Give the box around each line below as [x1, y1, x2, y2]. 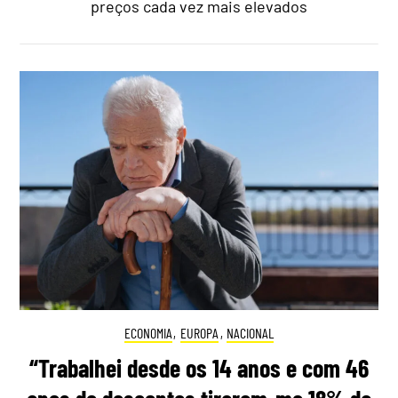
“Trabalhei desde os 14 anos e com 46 [29, 352, 369, 383]
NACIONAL [227, 324, 275, 342]
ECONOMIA [123, 324, 172, 342]
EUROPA [180, 324, 219, 342]
